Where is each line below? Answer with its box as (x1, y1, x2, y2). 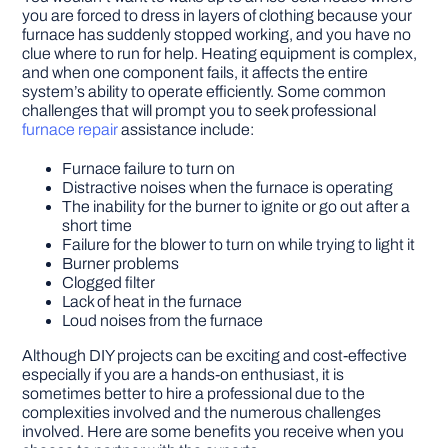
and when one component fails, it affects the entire (22, 64, 369, 82)
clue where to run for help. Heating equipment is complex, (22, 45, 418, 63)
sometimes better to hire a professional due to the (22, 385, 366, 403)
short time (62, 217, 133, 235)
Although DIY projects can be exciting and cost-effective (22, 347, 408, 365)
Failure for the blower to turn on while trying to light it (62, 236, 416, 254)
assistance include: (118, 121, 255, 139)
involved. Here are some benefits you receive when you (22, 423, 405, 441)
